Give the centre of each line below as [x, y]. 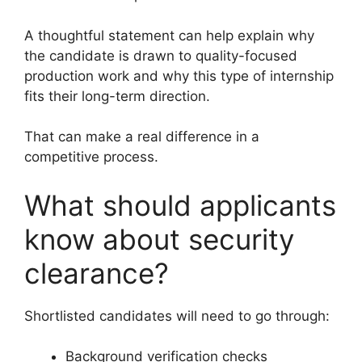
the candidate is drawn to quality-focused [161, 55]
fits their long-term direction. [117, 96]
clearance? [97, 273]
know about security [159, 239]
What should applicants [180, 205]
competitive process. [91, 157]
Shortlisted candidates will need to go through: [177, 316]
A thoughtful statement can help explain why [169, 35]
